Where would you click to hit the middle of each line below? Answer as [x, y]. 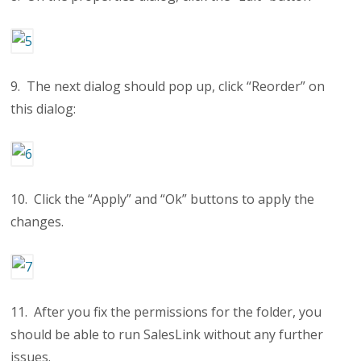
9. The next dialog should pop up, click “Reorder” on [168, 86]
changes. [37, 222]
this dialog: [44, 109]
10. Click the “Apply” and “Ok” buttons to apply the [163, 199]
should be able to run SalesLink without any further [167, 334]
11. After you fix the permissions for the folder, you [166, 312]
